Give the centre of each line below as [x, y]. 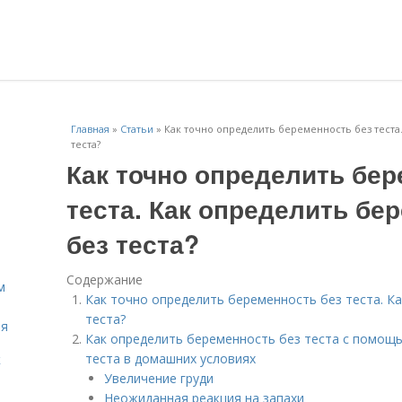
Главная [90, 129]
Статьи [137, 129]
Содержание [105, 280]
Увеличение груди [159, 378]
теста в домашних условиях [170, 358]
